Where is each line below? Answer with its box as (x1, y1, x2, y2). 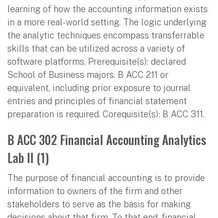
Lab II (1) (7, 148, 49, 166)
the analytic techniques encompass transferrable (7, 30, 204, 40)
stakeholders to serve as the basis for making (7, 199, 191, 209)
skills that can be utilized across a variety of (7, 43, 185, 54)
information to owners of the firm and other (7, 185, 182, 196)
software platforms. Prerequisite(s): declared (7, 56, 186, 67)
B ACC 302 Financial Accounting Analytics (7, 130, 206, 148)
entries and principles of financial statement (7, 95, 187, 106)
